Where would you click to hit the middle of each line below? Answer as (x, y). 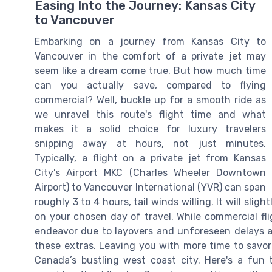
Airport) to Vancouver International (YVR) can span (150, 188)
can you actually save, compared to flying (150, 86)
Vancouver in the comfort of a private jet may (150, 56)
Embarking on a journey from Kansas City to (150, 42)
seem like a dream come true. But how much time (150, 71)
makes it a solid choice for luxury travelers (150, 129)
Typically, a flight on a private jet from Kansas (150, 158)
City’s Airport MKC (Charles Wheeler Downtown (150, 173)
